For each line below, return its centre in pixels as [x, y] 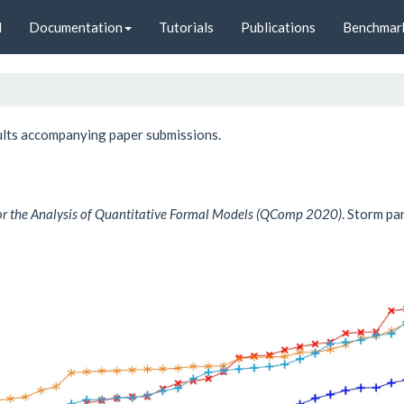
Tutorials [186, 27]
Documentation [76, 27]
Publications [278, 27]
